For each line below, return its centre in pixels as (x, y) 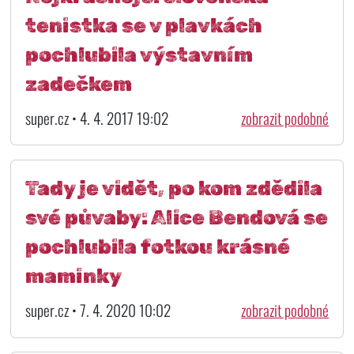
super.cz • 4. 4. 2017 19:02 (96, 118)
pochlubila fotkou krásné (157, 247)
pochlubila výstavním (139, 54)
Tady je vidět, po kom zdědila (173, 188)
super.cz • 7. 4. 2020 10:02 (98, 311)
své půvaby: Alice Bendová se (176, 218)
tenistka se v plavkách (143, 25)
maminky (73, 276)
